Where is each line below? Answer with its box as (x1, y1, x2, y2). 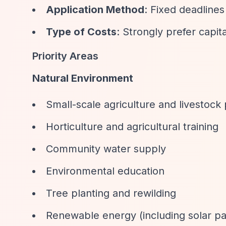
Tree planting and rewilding (46, 187, 176, 199)
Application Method (46, 4, 144, 16)
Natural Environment (32, 72, 133, 84)
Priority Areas (32, 50, 98, 62)
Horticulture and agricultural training (46, 121, 218, 133)
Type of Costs (46, 26, 117, 38)
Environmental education (46, 165, 164, 177)
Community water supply (46, 143, 166, 155)
